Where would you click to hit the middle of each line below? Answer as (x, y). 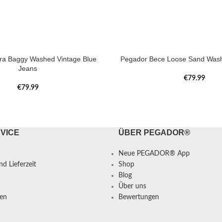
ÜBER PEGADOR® (154, 132)
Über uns (132, 186)
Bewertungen (139, 197)
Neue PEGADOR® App (154, 153)
